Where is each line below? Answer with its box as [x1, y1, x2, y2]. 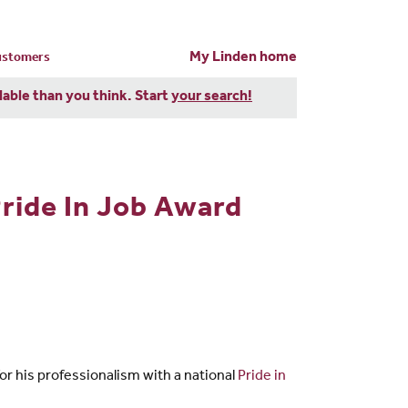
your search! [171, 89, 252, 105]
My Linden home [189, 50, 297, 66]
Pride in [238, 369, 286, 384]
